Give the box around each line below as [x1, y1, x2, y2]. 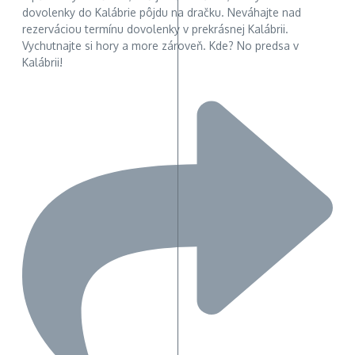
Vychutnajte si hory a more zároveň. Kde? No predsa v [22, 39, 299, 53]
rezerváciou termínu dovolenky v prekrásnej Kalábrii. [22, 22, 288, 36]
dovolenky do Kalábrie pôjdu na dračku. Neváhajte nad [22, 6, 301, 20]
